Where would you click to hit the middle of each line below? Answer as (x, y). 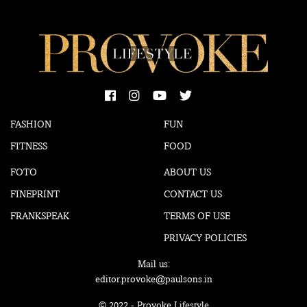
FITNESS (29, 146)
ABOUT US (187, 172)
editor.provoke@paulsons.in (153, 279)
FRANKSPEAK (40, 216)
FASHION (31, 124)
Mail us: (153, 263)
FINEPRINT (35, 194)
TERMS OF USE (197, 216)
